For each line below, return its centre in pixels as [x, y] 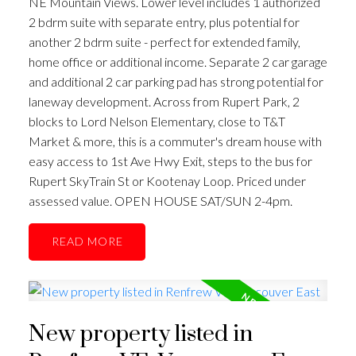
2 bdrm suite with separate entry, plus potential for [164, 22]
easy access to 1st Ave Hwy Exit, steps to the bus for [170, 161]
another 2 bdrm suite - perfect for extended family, [164, 42]
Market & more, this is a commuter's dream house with [175, 141]
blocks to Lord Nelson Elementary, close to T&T [157, 122]
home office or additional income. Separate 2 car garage [178, 62]
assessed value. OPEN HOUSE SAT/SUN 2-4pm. [160, 201]
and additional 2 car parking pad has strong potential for [176, 82]
